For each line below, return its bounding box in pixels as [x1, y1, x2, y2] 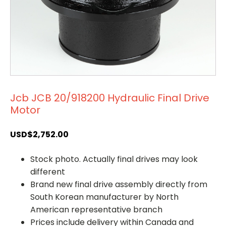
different [30, 165, 65, 178]
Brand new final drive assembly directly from [30, 178, 207, 190]
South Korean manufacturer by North [30, 191, 179, 203]
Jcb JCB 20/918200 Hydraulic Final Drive [10, 90, 209, 105]
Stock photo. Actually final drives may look [30, 153, 198, 165]
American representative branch [30, 203, 162, 215]
